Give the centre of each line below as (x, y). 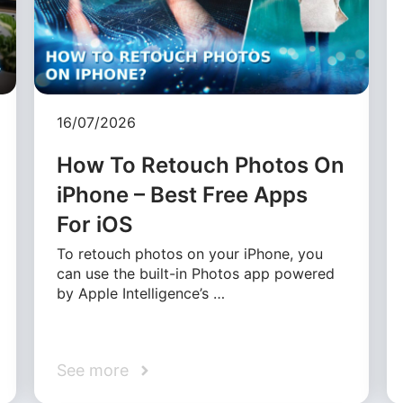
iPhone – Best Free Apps (183, 195)
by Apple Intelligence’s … (141, 294)
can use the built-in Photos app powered (196, 274)
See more (93, 371)
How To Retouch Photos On (201, 166)
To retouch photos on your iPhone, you (190, 254)
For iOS (95, 225)
